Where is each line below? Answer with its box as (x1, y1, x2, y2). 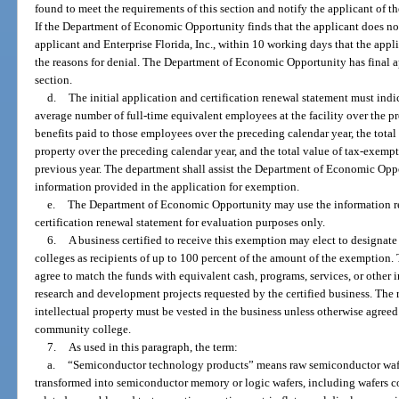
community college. (35, 322, 132, 337)
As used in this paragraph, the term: (68, 340, 238, 354)
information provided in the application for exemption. (35, 180, 300, 194)
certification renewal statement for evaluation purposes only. (35, 216, 326, 230)
